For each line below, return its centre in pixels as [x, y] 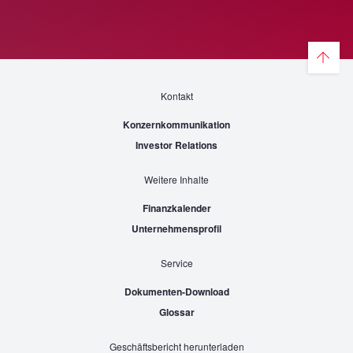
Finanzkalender [176, 208]
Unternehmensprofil [176, 229]
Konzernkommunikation [176, 125]
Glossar [176, 312]
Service [176, 263]
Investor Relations [176, 145]
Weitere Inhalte [176, 180]
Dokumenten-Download [176, 292]
